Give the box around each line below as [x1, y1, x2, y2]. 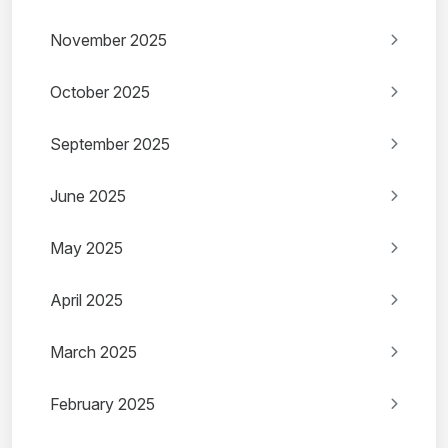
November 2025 [50, 30, 167, 51]
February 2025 [50, 394, 155, 415]
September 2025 [50, 134, 170, 155]
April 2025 [50, 290, 123, 311]
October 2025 [50, 82, 150, 103]
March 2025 [50, 342, 137, 363]
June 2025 [50, 186, 126, 207]
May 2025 [50, 238, 123, 259]
